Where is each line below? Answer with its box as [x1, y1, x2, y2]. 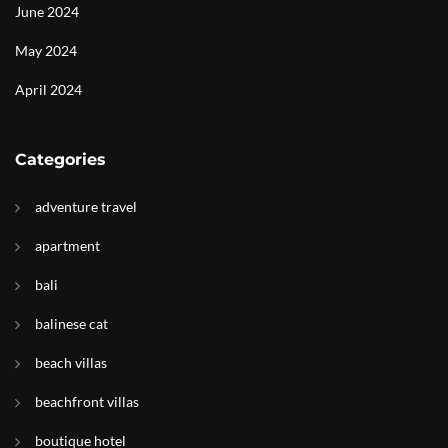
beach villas [35, 354, 107, 371]
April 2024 [15, 81, 82, 98]
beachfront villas [35, 393, 139, 410]
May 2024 [15, 42, 77, 59]
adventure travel [35, 198, 137, 215]
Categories [15, 150, 106, 169]
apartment [35, 237, 100, 254]
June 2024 [15, 3, 79, 20]
